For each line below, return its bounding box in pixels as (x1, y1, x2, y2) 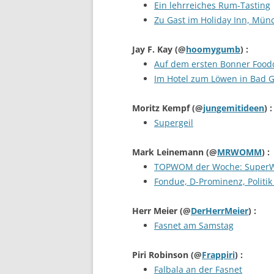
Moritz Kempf (132, 102, 192, 114)
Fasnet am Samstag (154, 220, 234, 231)
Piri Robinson (132, 249, 191, 261)
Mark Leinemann (132, 146, 206, 158)
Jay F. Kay (132, 43, 175, 55)
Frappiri (202, 249, 235, 261)
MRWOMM (217, 146, 262, 158)
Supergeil (154, 117, 193, 128)
